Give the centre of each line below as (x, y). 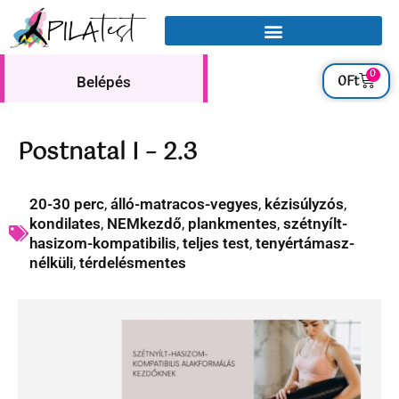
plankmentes (232, 224)
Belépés (103, 82)
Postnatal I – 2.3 (108, 153)
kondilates (65, 224)
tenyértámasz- (305, 243)
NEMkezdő (144, 224)
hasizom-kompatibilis (103, 243)
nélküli (51, 263)
